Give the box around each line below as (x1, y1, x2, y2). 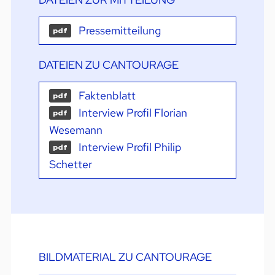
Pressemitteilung (78, 23, 161, 37)
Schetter (48, 157, 92, 171)
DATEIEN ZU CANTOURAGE (38, 57, 179, 72)
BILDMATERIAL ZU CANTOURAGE (38, 249, 212, 264)
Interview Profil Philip (78, 139, 182, 154)
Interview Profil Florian (78, 105, 187, 120)
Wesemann (48, 122, 103, 137)
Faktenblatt (78, 88, 136, 103)
